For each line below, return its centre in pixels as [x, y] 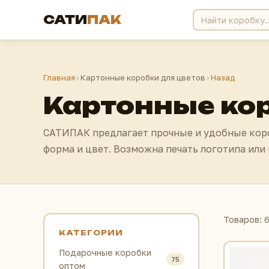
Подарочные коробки [105, 252]
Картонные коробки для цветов [143, 77]
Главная [59, 77]
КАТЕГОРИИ [91, 232]
